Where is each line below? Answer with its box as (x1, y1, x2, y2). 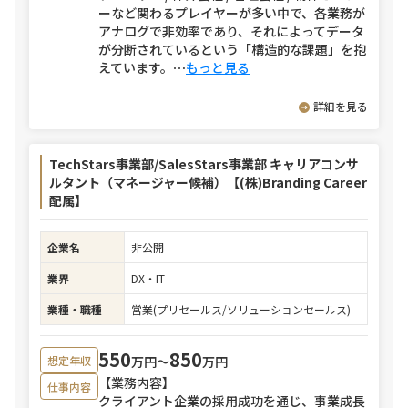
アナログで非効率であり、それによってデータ (98, 22, 364, 40)
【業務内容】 (98, 373, 175, 392)
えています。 (98, 58, 173, 76)
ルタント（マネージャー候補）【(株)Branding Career (49, 173, 367, 191)
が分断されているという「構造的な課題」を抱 (98, 40, 366, 58)
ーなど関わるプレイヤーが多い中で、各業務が (98, 4, 365, 22)
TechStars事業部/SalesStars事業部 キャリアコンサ (49, 155, 359, 173)
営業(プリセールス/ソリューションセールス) (131, 301, 351, 317)
